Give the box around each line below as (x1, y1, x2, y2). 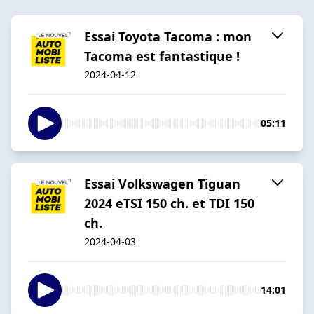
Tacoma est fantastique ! (84, 47, 243, 64)
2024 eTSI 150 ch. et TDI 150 (84, 194, 254, 212)
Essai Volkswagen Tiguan (84, 175, 240, 192)
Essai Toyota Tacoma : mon (84, 27, 252, 45)
